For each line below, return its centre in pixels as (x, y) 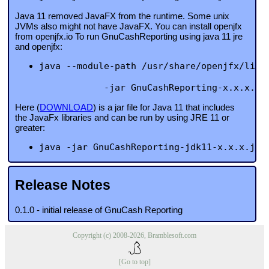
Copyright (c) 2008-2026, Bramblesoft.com (134, 236)
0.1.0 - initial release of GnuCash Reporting (99, 210)
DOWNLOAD (66, 107)
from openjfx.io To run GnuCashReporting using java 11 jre (129, 36)
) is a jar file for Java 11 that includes (164, 107)
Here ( (27, 107)
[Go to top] (134, 262)
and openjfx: (39, 46)
